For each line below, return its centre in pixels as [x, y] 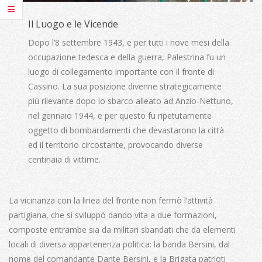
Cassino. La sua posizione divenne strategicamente [125, 86]
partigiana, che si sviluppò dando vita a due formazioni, [113, 215]
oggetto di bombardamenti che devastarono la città [126, 130]
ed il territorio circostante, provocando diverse [116, 144]
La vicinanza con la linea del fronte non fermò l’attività [111, 200]
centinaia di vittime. [65, 159]
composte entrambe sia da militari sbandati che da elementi [122, 229]
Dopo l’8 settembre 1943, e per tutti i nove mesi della [129, 42]
